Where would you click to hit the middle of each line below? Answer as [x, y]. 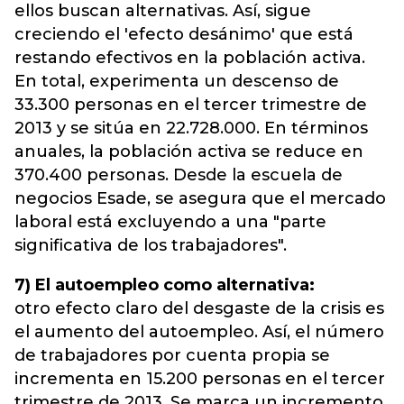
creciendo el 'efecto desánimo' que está [184, 34]
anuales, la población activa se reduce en [189, 151]
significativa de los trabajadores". [151, 245]
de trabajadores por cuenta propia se [172, 355]
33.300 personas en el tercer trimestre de [191, 105]
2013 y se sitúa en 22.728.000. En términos [191, 128]
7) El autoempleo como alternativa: [167, 285]
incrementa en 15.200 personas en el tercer [200, 379]
